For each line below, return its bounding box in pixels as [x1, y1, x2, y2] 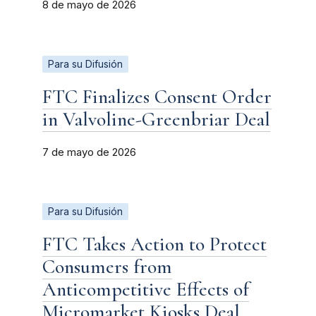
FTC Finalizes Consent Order [42, 84, 272, 109]
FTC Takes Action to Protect [42, 231, 267, 256]
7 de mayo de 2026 [42, 145, 136, 159]
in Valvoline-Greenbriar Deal [42, 107, 270, 131]
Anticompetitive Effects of [42, 276, 249, 301]
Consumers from [42, 254, 172, 279]
